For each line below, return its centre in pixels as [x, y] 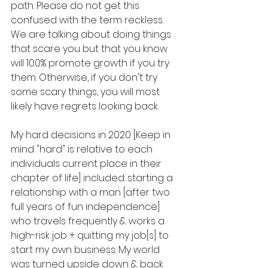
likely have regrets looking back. [85, 106]
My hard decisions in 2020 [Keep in [92, 135]
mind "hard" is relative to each [83, 150]
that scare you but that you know [90, 49]
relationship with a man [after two [92, 193]
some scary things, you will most [86, 92]
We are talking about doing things [92, 35]
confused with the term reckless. [88, 20]
